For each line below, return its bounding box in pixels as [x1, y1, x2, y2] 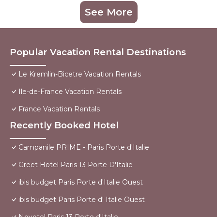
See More [84, 6, 133, 18]
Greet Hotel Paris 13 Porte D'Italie [18, 160, 133, 170]
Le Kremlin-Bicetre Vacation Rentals [18, 70, 141, 79]
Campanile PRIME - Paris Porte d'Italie [18, 143, 149, 152]
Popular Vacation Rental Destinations [10, 46, 186, 58]
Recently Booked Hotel [10, 120, 119, 131]
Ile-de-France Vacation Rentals [18, 87, 122, 96]
